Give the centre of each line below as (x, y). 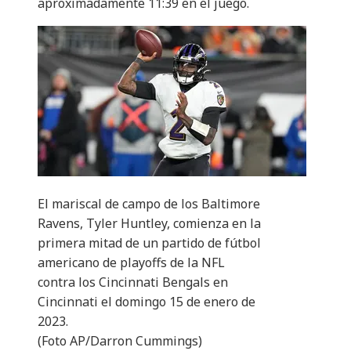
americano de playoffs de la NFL (131, 263)
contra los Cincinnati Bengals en (133, 282)
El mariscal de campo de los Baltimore (149, 204)
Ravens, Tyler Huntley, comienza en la (149, 224)
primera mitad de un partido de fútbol (149, 243)
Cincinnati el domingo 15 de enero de (147, 302)
